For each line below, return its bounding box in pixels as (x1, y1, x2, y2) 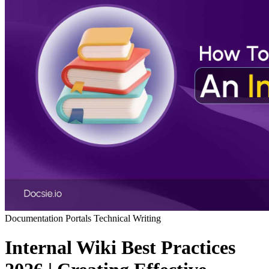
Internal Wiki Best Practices (5, 237, 235, 259)
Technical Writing (94, 213, 161, 223)
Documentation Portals (5, 213, 94, 223)
